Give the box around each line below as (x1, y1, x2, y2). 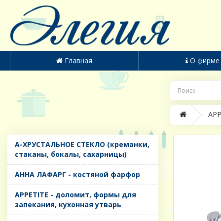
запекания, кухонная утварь (15, 200, 121, 210)
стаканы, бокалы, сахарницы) (15, 149, 127, 159)
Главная (64, 56, 92, 66)
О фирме (190, 56, 220, 66)
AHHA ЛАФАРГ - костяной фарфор (15, 170, 140, 180)
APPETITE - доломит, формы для (15, 190, 136, 200)
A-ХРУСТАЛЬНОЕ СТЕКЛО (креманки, (15, 140, 149, 149)
